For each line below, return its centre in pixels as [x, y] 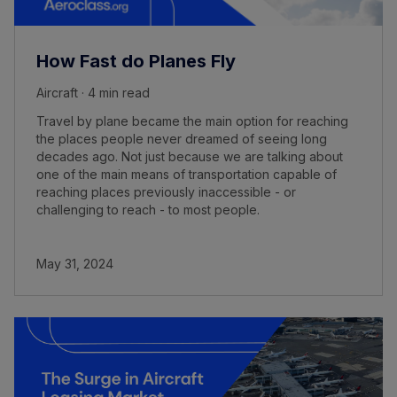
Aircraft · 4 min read [93, 92]
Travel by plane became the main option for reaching [192, 121]
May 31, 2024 [75, 263]
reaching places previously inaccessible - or [166, 191]
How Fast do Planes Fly [136, 61]
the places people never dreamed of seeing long [182, 138]
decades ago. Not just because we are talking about [190, 156]
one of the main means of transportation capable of [187, 174]
